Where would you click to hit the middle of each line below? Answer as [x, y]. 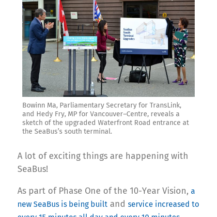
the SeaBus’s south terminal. [67, 131]
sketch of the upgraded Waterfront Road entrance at [106, 123]
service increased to [163, 204]
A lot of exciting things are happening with [103, 156]
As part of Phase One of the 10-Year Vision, [104, 191]
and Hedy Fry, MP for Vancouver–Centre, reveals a [101, 114]
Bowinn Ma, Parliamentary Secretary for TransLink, [102, 105]
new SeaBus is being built [62, 204]
